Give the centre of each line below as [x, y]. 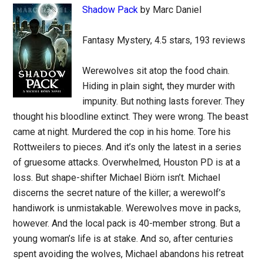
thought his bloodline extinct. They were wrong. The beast [131, 117]
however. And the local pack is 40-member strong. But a [127, 223]
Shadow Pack [110, 10]
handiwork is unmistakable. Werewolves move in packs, [127, 208]
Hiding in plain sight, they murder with [159, 86]
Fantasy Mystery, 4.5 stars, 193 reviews [164, 40]
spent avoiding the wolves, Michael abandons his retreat [129, 254]
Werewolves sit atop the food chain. [156, 71]
